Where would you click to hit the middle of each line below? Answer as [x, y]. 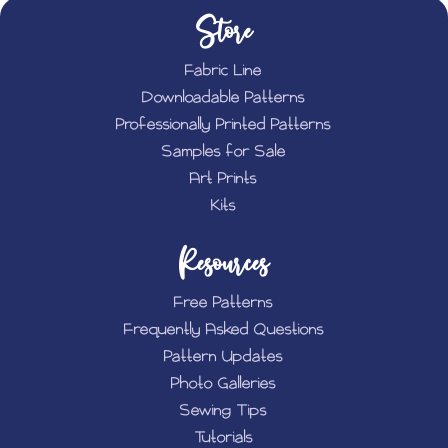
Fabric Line [224, 70]
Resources [223, 263]
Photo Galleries [224, 383]
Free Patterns [224, 302]
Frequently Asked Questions [223, 329]
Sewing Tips [224, 410]
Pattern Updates [224, 356]
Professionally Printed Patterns [224, 124]
